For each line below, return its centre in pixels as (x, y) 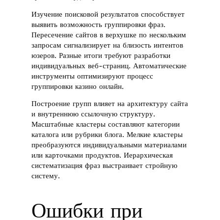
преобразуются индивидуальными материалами (109, 145)
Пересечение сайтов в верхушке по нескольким (109, 35)
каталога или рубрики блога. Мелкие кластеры (107, 135)
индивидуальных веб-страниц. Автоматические (109, 66)
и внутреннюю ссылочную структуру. (94, 114)
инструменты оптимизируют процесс (93, 76)
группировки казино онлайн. (78, 86)
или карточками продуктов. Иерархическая (102, 155)
